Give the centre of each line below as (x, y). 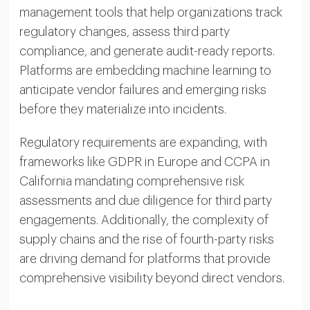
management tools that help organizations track (151, 12)
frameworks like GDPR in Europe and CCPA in (144, 162)
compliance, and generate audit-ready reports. (147, 51)
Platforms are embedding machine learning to (145, 70)
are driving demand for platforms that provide (145, 258)
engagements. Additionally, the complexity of (144, 220)
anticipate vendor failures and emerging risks (143, 90)
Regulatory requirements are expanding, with (143, 142)
